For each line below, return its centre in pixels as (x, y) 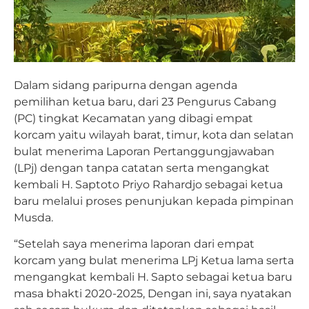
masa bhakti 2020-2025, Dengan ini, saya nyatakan (153, 294)
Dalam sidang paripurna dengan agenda (126, 85)
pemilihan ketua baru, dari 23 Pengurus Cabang (145, 101)
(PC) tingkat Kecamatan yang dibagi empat (133, 118)
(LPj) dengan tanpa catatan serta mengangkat (142, 168)
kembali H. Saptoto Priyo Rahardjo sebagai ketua (148, 184)
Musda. (33, 217)
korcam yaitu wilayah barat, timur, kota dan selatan (154, 134)
